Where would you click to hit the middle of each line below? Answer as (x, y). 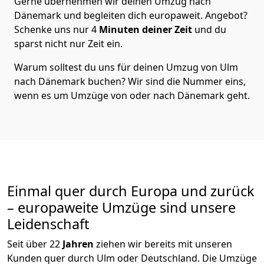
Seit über (28, 244)
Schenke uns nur (53, 30)
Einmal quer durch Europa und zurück (131, 191)
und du (209, 30)
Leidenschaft (48, 224)
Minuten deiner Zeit (146, 30)
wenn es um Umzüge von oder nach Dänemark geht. (132, 96)
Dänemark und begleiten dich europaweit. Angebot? (131, 16)
